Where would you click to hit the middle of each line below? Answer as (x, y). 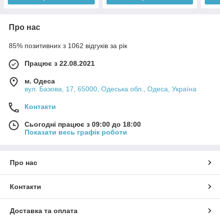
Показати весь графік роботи (76, 132)
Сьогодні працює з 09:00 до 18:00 (83, 124)
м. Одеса (40, 81)
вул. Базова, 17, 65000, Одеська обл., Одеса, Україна (110, 89)
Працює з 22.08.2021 (60, 63)
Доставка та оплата (44, 210)
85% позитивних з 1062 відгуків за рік (68, 45)
